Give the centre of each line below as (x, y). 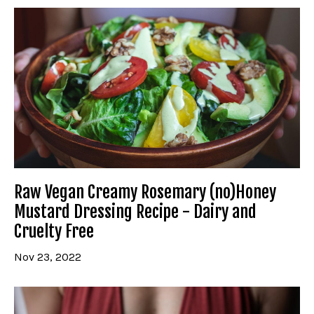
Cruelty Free (54, 232)
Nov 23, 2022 (48, 257)
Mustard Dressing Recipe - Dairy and (135, 212)
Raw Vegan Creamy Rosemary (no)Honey (145, 192)
